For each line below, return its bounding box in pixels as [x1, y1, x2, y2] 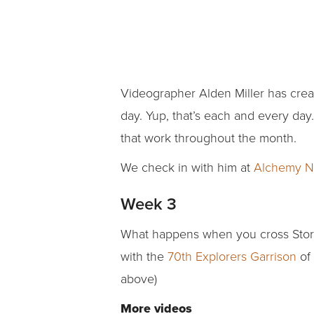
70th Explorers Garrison [168, 247, 296, 265]
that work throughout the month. [121, 129, 296, 146]
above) [121, 270, 157, 287]
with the [121, 247, 168, 265]
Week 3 [121, 191, 177, 217]
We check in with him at [121, 158, 254, 176]
